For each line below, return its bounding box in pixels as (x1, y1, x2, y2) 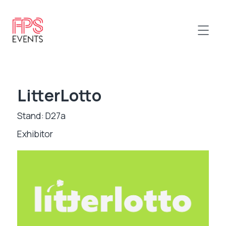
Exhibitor (17, 128, 53, 140)
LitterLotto (17, 84, 101, 106)
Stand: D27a (17, 109, 66, 122)
